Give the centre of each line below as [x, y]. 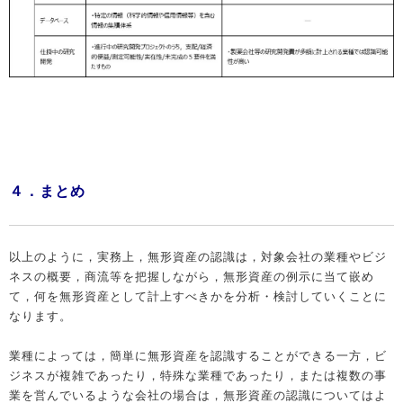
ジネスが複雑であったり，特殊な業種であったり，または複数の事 [198, 375]
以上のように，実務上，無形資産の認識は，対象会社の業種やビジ [198, 256]
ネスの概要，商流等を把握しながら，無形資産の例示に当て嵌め [192, 276]
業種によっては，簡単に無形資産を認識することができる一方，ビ [198, 355]
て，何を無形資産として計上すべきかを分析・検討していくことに [198, 296]
